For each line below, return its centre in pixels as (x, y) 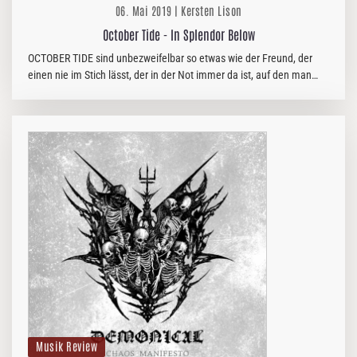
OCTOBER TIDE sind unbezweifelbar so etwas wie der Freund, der (170, 58)
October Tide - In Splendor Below (178, 34)
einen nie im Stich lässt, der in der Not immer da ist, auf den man (170, 75)
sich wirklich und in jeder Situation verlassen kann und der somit (168, 92)
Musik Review (67, 346)
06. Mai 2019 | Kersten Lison (178, 10)
